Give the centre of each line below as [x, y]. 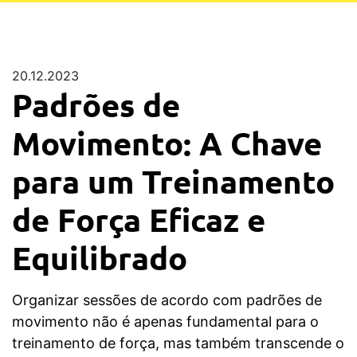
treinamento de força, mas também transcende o [178, 343]
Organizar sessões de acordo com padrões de [167, 300]
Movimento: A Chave [167, 142]
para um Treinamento [173, 180]
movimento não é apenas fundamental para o [165, 321]
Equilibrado [100, 257]
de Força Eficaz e [139, 219]
